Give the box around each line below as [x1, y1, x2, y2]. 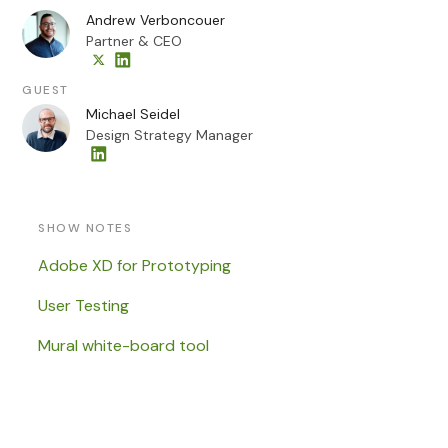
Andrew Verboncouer [86, 11, 226, 29]
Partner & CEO [86, 32, 183, 50]
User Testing [38, 295, 130, 316]
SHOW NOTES [38, 220, 133, 236]
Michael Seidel [86, 105, 181, 123]
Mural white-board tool [38, 335, 210, 356]
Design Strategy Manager [86, 126, 254, 144]
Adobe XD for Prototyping [38, 255, 232, 276]
